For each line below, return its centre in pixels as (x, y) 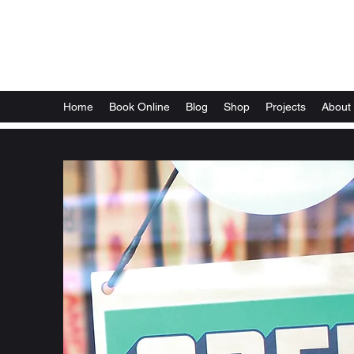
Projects (286, 107)
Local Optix (106, 53)
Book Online (139, 107)
